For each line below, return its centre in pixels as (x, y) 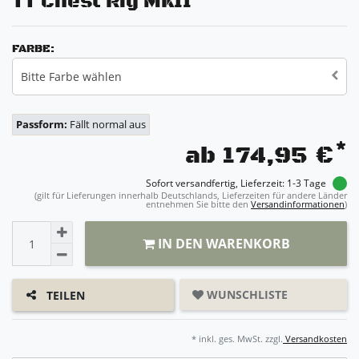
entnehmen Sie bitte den (198, 204)
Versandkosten (315, 339)
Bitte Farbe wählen (71, 77)
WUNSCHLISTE (247, 295)
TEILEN (66, 295)
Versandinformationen (298, 204)
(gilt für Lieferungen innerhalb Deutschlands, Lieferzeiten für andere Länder (191, 196)
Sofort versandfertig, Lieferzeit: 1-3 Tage (237, 183)
